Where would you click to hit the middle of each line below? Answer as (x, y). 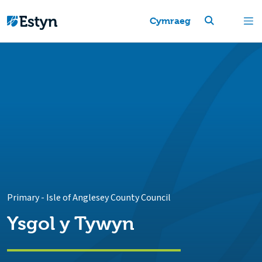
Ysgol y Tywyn (71, 224)
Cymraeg (170, 21)
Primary (23, 198)
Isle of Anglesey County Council (108, 198)
